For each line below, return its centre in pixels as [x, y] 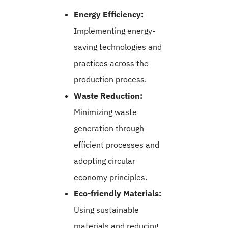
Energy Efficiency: [109, 15]
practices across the [111, 63]
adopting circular [105, 161]
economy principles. [110, 177]
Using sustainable [106, 210]
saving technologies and [118, 47]
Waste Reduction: [108, 96]
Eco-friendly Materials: [118, 194]
